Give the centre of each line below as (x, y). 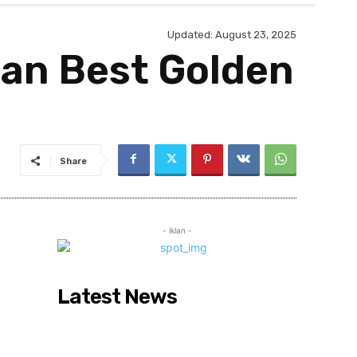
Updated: (190, 35)
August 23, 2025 (256, 35)
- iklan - (177, 230)
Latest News (117, 297)
